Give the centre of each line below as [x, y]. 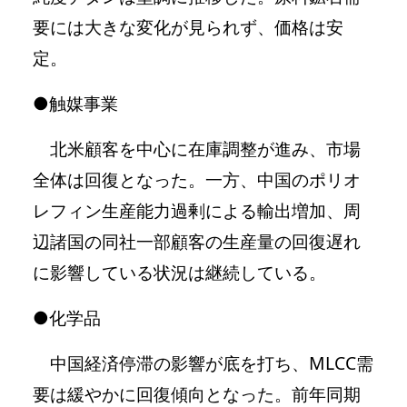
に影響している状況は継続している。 [179, 272]
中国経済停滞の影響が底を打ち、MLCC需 [203, 362]
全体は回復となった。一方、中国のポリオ [197, 179]
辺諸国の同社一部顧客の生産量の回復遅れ [197, 241]
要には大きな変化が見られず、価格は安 [188, 26]
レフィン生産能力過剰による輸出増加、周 [197, 210]
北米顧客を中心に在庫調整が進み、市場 [197, 148]
